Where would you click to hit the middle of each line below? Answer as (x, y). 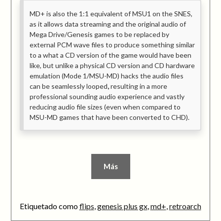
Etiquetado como (49, 206)
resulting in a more (139, 86)
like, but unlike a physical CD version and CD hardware (112, 65)
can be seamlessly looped (68, 86)
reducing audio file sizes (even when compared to (105, 107)
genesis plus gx (122, 206)
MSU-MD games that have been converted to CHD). (109, 117)
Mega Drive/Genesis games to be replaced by (99, 34)
